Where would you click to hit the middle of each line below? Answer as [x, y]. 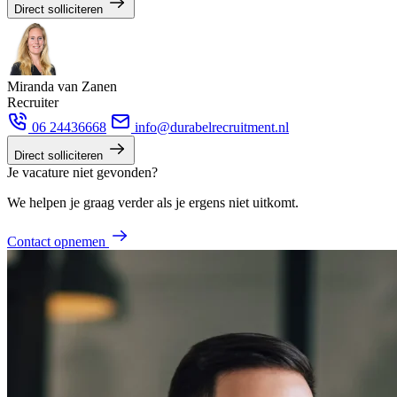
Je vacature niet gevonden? [82, 172]
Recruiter [33, 102]
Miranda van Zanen [62, 86]
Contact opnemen [56, 241]
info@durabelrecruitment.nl [210, 127]
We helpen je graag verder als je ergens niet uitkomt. [153, 202]
